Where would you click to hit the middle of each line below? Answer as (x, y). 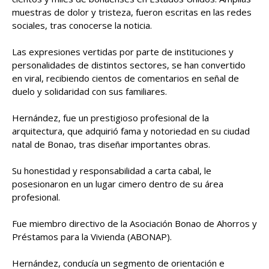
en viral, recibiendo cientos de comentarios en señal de (125, 78)
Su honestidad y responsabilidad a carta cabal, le (112, 171)
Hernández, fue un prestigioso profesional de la (110, 118)
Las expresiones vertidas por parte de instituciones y (123, 52)
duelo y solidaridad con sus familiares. (91, 91)
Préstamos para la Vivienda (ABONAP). (93, 237)
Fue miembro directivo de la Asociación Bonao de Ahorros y (134, 223)
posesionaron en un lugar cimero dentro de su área (118, 184)
